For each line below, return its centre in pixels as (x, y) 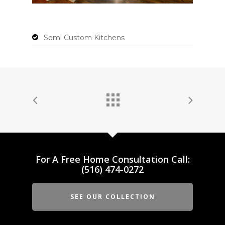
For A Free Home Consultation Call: (113, 159)
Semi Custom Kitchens (84, 38)
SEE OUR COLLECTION (113, 197)
